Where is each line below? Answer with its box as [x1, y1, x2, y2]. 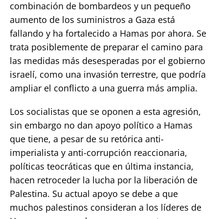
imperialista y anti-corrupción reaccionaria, [10, 146, 187, 158]
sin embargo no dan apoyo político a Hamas [10, 119, 193, 131]
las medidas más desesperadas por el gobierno [10, 54, 205, 66]
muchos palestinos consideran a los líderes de [10, 201, 201, 213]
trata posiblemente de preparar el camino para [10, 41, 203, 53]
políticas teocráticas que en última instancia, [10, 160, 194, 172]
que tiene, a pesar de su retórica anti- [10, 132, 164, 145]
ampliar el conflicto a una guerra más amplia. [10, 82, 197, 94]
